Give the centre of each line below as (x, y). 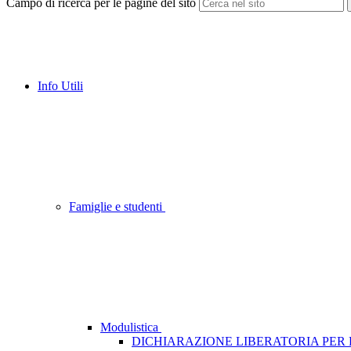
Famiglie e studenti (117, 207)
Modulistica (131, 327)
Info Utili (60, 86)
